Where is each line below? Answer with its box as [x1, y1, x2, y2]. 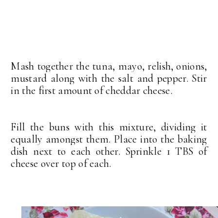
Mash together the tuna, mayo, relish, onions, [11, 59, 207, 73]
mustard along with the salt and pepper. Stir [11, 72, 207, 85]
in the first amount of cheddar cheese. [11, 84, 175, 97]
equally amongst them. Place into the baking [11, 132, 207, 145]
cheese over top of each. [11, 157, 114, 170]
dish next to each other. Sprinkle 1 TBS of [11, 145, 207, 158]
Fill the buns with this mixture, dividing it [11, 120, 207, 133]
